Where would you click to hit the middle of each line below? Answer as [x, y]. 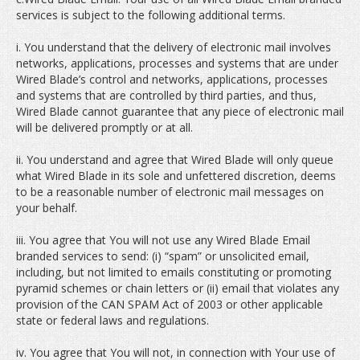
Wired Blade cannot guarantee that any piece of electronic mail [180, 111]
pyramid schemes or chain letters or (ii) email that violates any [178, 288]
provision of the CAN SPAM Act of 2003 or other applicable [170, 304]
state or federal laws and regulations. [112, 320]
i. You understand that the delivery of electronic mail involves [174, 47]
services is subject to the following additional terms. [151, 15]
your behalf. [47, 208]
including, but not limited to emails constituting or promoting [174, 272]
